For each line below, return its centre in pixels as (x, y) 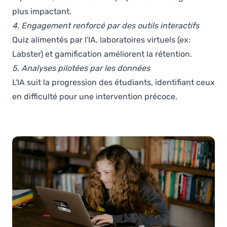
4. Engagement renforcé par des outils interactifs (106, 26)
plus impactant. (42, 11)
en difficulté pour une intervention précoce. (95, 97)
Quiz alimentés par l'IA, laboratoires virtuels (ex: (101, 40)
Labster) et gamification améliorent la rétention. (102, 54)
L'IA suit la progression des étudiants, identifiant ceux (113, 82)
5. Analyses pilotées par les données (81, 68)
